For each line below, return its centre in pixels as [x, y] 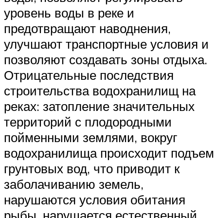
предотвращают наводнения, [87, 28]
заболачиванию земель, [74, 184]
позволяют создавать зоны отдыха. [106, 59]
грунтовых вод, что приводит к [92, 168]
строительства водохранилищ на [100, 90]
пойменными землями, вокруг [91, 137]
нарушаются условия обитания [95, 199]
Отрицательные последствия [89, 75]
